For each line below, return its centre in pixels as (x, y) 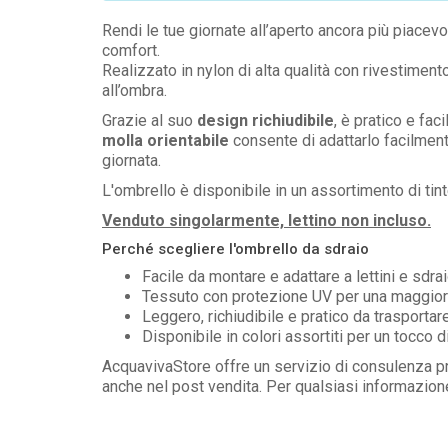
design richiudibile (265, 121)
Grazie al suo (149, 121)
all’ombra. (134, 91)
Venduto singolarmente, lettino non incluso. (266, 221)
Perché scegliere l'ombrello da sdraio (235, 249)
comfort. (131, 51)
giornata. (131, 161)
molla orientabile (165, 141)
